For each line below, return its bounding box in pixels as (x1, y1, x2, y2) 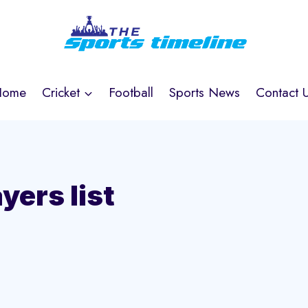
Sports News (168, 82, 240, 102)
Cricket (42, 82, 80, 102)
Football (109, 82, 153, 102)
